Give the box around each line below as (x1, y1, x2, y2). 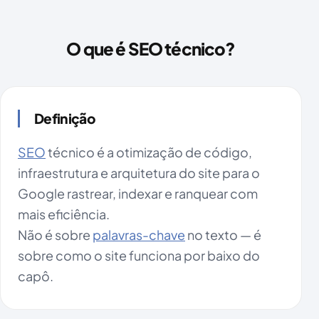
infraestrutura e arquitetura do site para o (18, 164, 260, 182)
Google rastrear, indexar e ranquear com (18, 185, 258, 202)
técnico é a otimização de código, (46, 144, 252, 161)
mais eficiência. (18, 206, 110, 223)
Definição (34, 110, 95, 127)
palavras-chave (93, 226, 185, 244)
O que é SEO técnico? (66, 38, 236, 60)
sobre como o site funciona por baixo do (18, 247, 260, 264)
